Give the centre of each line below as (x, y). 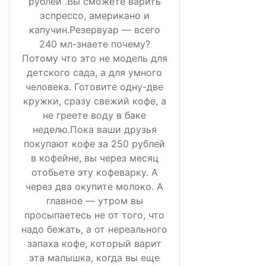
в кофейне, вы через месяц (94, 158)
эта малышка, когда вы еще (94, 257)
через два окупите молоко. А (94, 186)
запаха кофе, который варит (94, 243)
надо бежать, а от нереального (94, 229)
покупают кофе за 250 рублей (94, 143)
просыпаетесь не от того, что (94, 215)
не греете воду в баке (94, 115)
